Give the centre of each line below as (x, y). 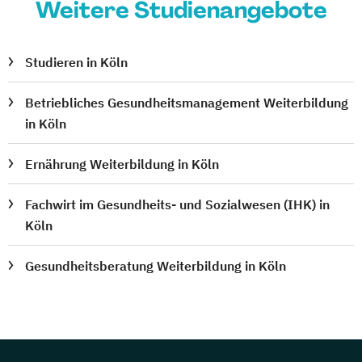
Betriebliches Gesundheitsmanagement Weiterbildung (187, 103)
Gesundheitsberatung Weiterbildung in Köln (156, 266)
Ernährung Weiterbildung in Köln (122, 164)
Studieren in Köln (77, 63)
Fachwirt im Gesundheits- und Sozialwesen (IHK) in (178, 205)
